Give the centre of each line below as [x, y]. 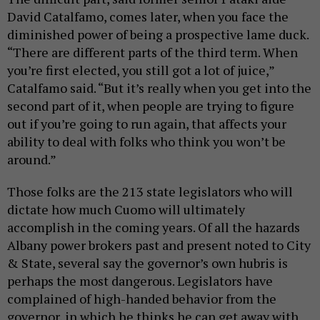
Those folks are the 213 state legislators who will [150, 192]
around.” [32, 160]
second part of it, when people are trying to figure [151, 106]
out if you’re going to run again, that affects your [147, 124]
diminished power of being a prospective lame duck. [158, 35]
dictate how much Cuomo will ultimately [126, 210]
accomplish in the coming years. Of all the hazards [154, 227]
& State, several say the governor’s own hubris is [147, 263]
